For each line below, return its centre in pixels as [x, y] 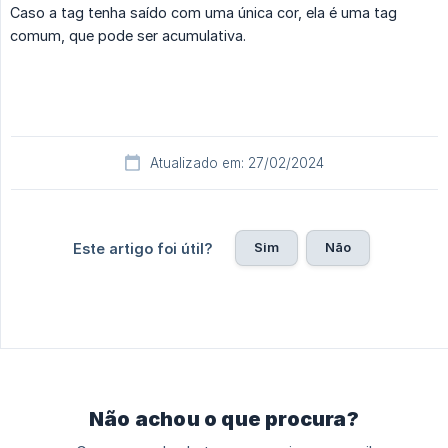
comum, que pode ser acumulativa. [128, 36]
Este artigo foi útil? [142, 249]
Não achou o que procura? [224, 419]
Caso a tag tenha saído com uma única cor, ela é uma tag [203, 13]
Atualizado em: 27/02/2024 [237, 163]
